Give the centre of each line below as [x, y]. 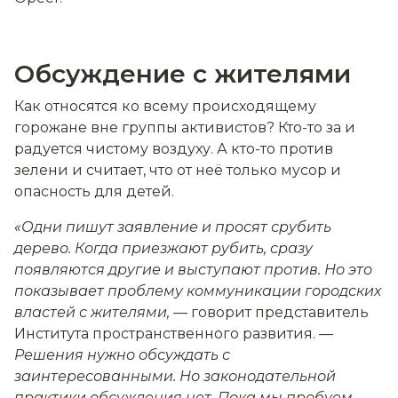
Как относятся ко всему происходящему [165, 107]
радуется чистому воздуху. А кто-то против [174, 149]
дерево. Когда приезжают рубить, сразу [163, 249]
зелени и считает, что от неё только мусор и [178, 171]
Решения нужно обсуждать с [122, 355]
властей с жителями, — [101, 313]
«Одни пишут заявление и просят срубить [173, 227]
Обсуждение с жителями [183, 74]
